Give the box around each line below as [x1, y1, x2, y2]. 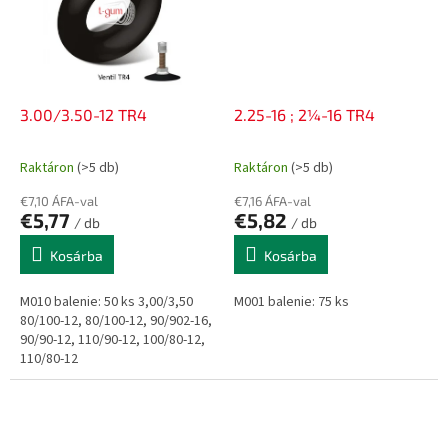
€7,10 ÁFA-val [20, 193, 98, 210]
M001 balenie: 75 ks [234, 292, 349, 313]
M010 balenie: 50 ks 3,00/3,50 [20, 292, 193, 313]
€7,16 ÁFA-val [234, 193, 311, 210]
